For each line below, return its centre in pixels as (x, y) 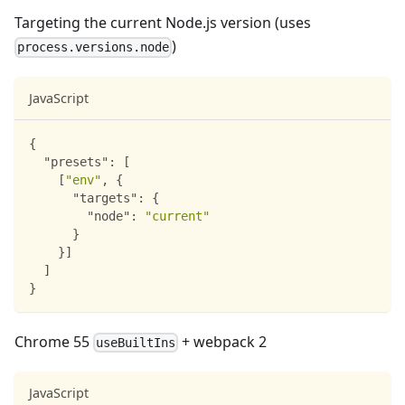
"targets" (105, 198)
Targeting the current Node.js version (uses (163, 23)
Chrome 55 (54, 341)
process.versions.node (94, 47)
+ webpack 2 (223, 341)
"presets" (76, 161)
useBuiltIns (136, 342)
